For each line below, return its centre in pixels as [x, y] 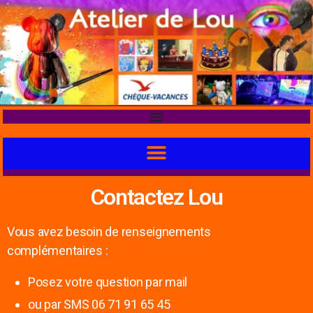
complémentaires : [58, 251]
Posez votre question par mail [108, 282]
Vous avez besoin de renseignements [109, 232]
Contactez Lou [156, 197]
